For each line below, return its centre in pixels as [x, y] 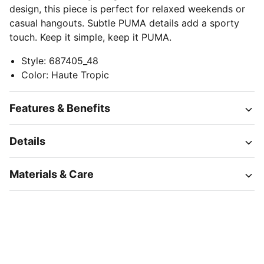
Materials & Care [52, 174]
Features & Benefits [60, 108]
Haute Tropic [80, 75]
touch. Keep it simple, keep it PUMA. [90, 37]
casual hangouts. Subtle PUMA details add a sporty [124, 23]
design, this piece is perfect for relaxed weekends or [127, 9]
